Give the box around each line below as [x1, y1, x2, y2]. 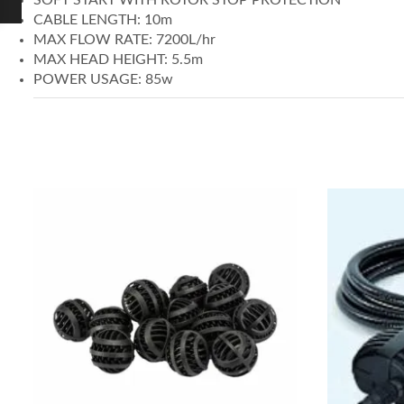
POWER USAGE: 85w [33, 71, 173, 87]
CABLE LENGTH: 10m [33, 12, 172, 27]
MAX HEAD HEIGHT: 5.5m [33, 51, 203, 67]
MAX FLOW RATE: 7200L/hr [33, 32, 216, 47]
